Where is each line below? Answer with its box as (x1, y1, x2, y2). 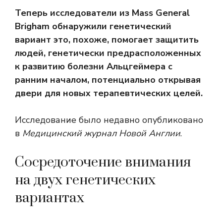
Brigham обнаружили (15, 20, 110, 33)
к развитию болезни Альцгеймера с (15, 60, 172, 73)
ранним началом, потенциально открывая (15, 74, 201, 86)
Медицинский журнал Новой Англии (22, 127, 180, 140)
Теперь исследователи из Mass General (15, 7, 190, 19)
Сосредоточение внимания (15, 154, 191, 171)
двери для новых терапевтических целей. (15, 87, 203, 100)
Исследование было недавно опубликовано (15, 114, 203, 126)
